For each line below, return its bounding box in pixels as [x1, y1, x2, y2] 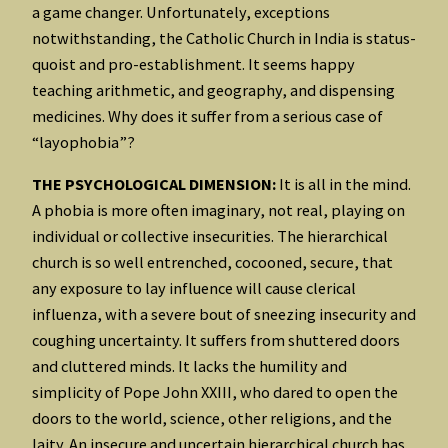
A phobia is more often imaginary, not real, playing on [32, 200, 405, 221]
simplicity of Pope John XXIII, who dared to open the [32, 382, 398, 403]
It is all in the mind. [276, 174, 411, 195]
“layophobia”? [32, 132, 135, 153]
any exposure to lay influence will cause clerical [32, 278, 356, 299]
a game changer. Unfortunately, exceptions [32, 2, 330, 23]
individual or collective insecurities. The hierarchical [32, 226, 388, 247]
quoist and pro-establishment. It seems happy [32, 54, 355, 75]
